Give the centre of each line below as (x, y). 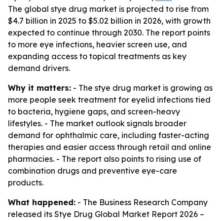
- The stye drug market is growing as (142, 88)
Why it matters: (39, 88)
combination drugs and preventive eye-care (92, 171)
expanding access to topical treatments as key (97, 56)
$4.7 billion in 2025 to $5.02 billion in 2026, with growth (109, 21)
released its (31, 214)
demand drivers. (39, 68)
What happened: (42, 202)
